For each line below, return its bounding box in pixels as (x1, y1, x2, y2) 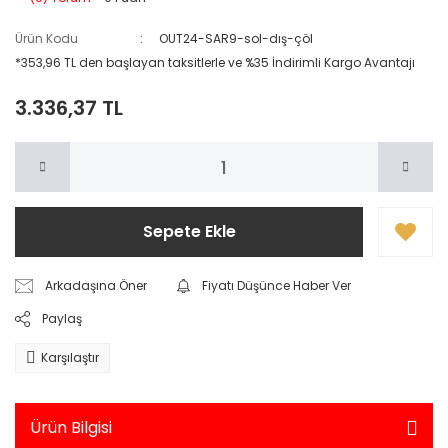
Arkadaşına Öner (45, 277, 148, 295)
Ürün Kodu (15, 30, 78, 48)
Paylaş (41, 310, 82, 328)
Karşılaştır (41, 349, 99, 367)
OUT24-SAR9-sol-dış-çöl (159, 30, 314, 48)
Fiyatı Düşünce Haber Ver (202, 277, 352, 295)
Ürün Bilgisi (30, 416, 112, 440)
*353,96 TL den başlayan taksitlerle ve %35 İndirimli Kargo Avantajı (15, 54, 415, 72)
